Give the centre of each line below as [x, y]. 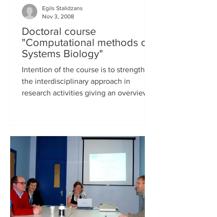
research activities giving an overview [85, 93]
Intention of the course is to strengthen [88, 70]
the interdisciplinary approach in [76, 81]
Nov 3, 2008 [58, 16]
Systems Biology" [62, 54]
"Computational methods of [86, 42]
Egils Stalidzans [62, 8]
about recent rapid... [56, 104]
